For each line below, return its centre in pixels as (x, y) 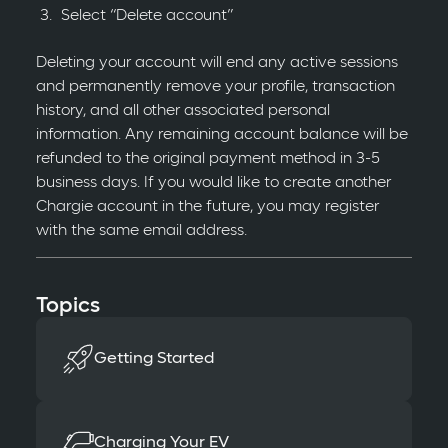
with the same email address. (141, 230)
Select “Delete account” (146, 15)
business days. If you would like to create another (213, 182)
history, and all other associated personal (182, 110)
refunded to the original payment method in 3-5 (207, 158)
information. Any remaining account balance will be (221, 134)
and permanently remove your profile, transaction (215, 86)
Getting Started (153, 358)
